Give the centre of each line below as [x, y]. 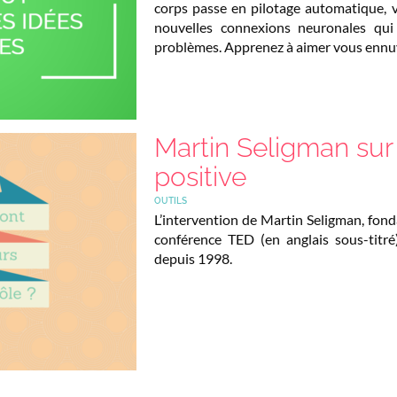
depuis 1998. [193, 258]
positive [200, 176]
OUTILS [171, 200]
